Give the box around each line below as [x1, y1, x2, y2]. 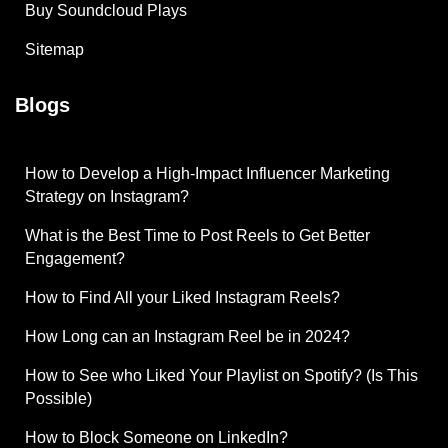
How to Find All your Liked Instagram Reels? [25, 288, 340, 306]
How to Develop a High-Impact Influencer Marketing [25, 164, 390, 182]
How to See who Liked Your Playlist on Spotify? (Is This [25, 366, 418, 384]
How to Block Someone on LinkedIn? [25, 428, 288, 446]
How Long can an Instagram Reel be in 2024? [25, 327, 350, 345]
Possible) [25, 389, 92, 407]
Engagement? [25, 249, 125, 267]
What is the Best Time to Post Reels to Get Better [25, 226, 370, 244]
